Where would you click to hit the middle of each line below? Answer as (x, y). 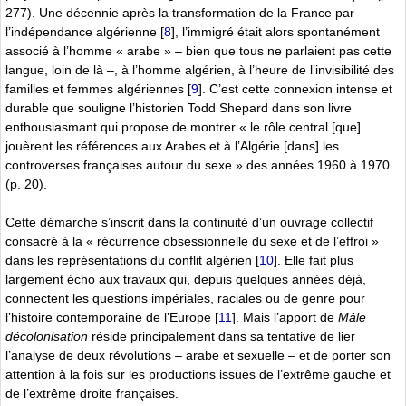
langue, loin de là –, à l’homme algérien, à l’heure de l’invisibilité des (200, 69)
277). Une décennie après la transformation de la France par (180, 12)
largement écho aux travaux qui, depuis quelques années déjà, (186, 279)
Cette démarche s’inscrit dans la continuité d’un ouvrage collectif (189, 222)
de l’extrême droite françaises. (92, 393)
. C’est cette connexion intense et (297, 88)
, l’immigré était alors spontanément (277, 31)
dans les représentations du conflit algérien (129, 260)
